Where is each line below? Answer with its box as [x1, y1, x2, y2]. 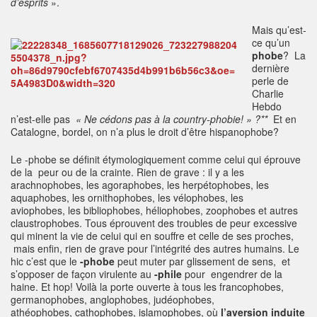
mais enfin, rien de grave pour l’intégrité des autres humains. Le [11, 241, 299, 255]
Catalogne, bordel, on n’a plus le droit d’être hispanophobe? [11, 124, 279, 139]
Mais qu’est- [252, 22, 306, 37]
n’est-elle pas [11, 111, 76, 126]
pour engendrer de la [182, 266, 282, 281]
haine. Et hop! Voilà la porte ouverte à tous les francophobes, [11, 279, 284, 294]
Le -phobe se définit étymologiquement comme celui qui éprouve [11, 151, 301, 166]
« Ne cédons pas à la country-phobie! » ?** [76, 111, 267, 126]
